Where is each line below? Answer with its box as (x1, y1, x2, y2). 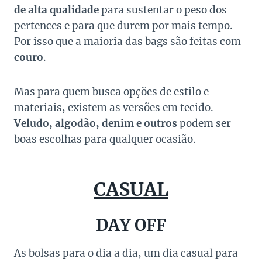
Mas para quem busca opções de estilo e (14, 85, 209, 99)
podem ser (180, 117, 231, 130)
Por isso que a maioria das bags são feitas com (14, 35, 241, 49)
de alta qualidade (14, 4, 99, 17)
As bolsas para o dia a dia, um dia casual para (14, 247, 238, 260)
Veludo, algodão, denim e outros (14, 117, 180, 130)
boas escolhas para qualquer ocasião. (14, 133, 196, 146)
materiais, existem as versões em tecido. (14, 101, 213, 115)
